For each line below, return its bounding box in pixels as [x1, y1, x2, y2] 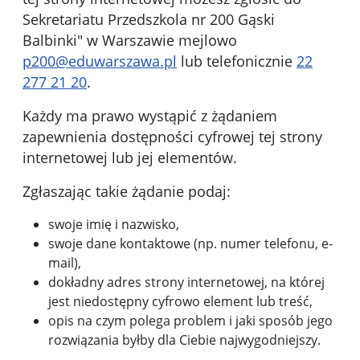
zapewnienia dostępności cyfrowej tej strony [22, 127, 322, 147]
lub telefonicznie [177, 51, 297, 72]
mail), [48, 254, 81, 272]
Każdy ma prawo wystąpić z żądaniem [22, 106, 277, 126]
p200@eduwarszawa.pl [22, 51, 177, 72]
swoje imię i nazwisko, [48, 215, 179, 234]
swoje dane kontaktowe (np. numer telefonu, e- [48, 235, 333, 253]
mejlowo [174, 31, 237, 51]
